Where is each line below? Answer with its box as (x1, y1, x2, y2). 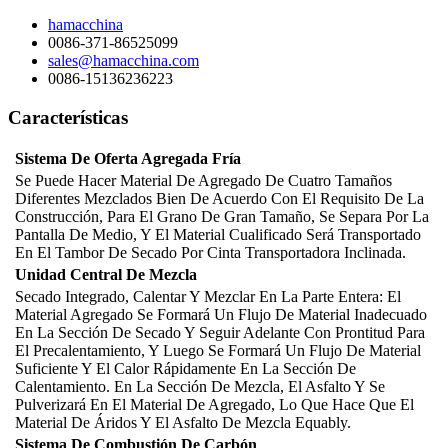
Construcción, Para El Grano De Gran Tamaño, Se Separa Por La (15, 208, 429, 226)
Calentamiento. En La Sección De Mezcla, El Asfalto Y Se (15, 378, 385, 396)
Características (8, 106, 128, 128)
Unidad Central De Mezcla (15, 266, 197, 284)
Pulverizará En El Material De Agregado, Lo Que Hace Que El (15, 396, 414, 414)
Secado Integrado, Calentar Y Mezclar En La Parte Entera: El (15, 288, 401, 306)
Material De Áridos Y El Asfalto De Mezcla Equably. (15, 414, 351, 432)
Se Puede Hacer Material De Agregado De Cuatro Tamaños (15, 172, 392, 190)
